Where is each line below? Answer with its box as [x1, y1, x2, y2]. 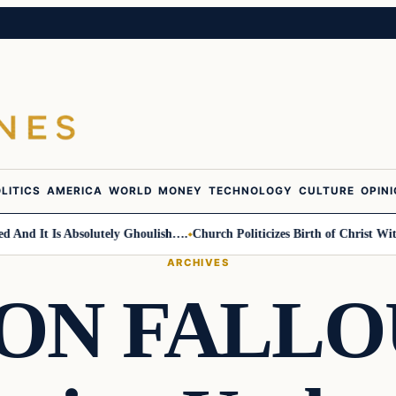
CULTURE [298, 185, 355, 198]
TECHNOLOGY [208, 185, 293, 198]
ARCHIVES [166, 255, 230, 269]
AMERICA [46, 185, 103, 198]
